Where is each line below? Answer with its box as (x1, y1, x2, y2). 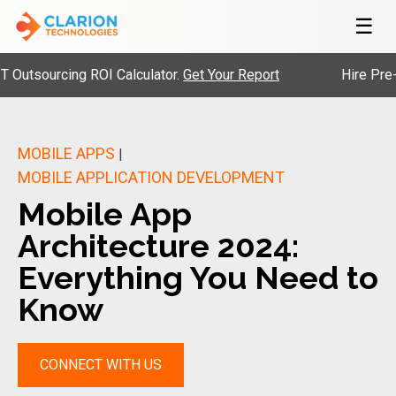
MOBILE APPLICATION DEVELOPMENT (18, 168, 285, 187)
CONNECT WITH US (40, 356, 162, 373)
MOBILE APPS (18, 144, 115, 163)
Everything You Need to (18, 259, 378, 296)
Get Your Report (145, 65, 241, 83)
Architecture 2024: (18, 227, 299, 264)
